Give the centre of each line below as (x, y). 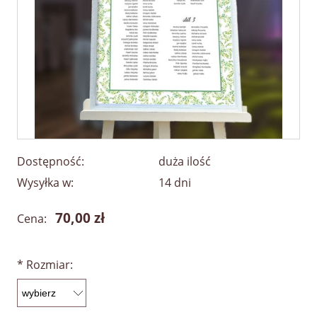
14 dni (175, 183)
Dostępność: (51, 162)
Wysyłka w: (45, 183)
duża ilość (185, 162)
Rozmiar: (48, 265)
